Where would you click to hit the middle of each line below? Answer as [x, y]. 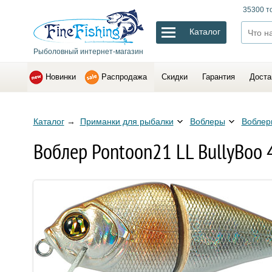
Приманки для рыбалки [127, 122]
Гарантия [218, 77]
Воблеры [207, 122]
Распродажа [124, 77]
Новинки [60, 77]
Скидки [174, 77]
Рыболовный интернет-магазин [88, 52]
